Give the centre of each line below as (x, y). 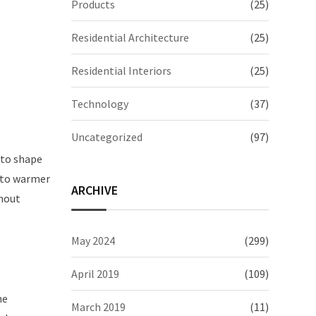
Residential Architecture (130, 37)
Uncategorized (107, 136)
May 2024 (93, 240)
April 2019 (95, 273)
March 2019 (98, 306)
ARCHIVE (95, 190)
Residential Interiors (121, 70)
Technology (100, 103)
